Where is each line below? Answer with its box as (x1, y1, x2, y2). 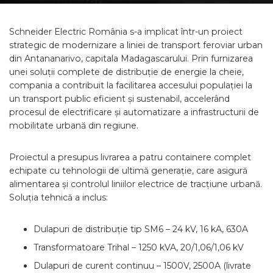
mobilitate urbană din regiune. (9, 120, 138, 131)
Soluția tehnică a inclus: (9, 192, 108, 203)
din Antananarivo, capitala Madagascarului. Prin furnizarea (9, 53, 253, 64)
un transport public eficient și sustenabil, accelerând (9, 93, 230, 104)
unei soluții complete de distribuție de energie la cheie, (9, 66, 244, 77)
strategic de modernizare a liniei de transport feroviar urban (9, 40, 263, 51)
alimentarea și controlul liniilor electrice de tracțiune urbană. (9, 179, 262, 190)
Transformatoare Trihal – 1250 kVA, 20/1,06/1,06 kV (34, 242, 244, 253)
